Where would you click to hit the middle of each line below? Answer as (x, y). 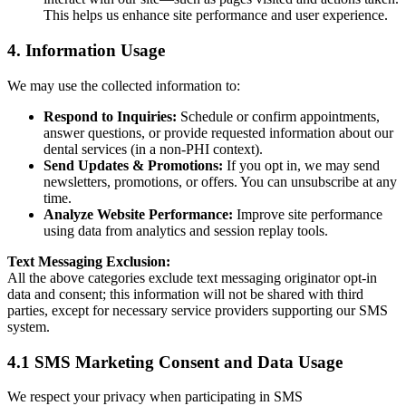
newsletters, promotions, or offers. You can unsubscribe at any (220, 181)
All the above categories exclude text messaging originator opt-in (192, 277)
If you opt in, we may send (301, 165)
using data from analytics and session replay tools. (186, 230)
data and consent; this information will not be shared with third (185, 294)
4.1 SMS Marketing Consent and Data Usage (175, 362)
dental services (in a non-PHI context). (153, 149)
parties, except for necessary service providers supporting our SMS (198, 310)
